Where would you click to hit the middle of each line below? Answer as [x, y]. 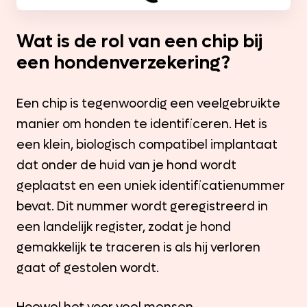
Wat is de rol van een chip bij [139, 41]
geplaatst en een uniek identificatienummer [151, 186]
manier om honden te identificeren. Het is [142, 124]
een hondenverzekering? [123, 62]
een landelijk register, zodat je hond [124, 227]
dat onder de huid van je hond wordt [126, 165]
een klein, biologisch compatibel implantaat [147, 145]
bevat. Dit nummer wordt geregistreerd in [142, 206]
